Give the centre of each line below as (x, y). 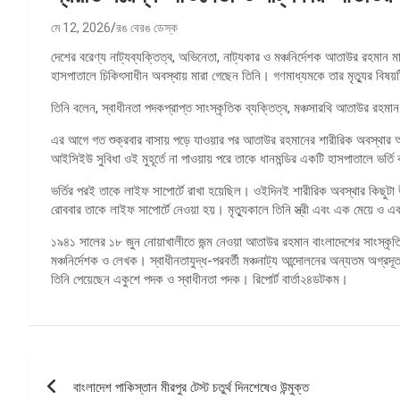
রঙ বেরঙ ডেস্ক (147, 27)
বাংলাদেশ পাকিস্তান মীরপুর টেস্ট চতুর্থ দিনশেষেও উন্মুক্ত (191, 387)
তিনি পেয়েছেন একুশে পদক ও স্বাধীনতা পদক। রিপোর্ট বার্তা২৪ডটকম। (200, 279)
